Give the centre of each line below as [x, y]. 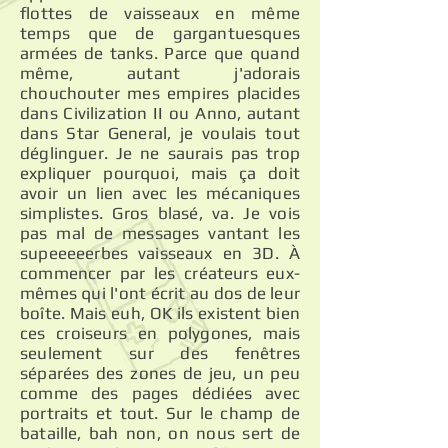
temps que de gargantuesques [160, 33]
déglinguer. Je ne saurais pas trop [160, 153]
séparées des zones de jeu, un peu [160, 373]
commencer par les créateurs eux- [160, 273]
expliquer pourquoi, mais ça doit [160, 173]
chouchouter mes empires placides [160, 93]
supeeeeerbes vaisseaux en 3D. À [160, 253]
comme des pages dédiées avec [160, 393]
